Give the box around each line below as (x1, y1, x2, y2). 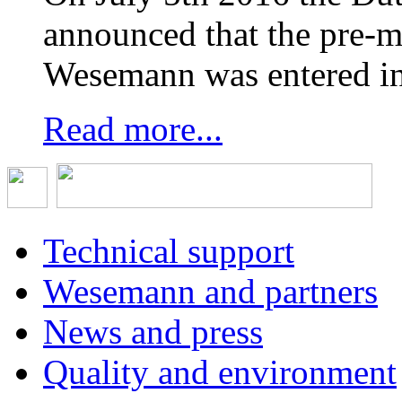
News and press (43, 311, 263, 351)
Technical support (43, 231, 294, 270)
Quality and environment (43, 352, 397, 391)
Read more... (43, 109, 223, 148)
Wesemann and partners (43, 271, 378, 310)
